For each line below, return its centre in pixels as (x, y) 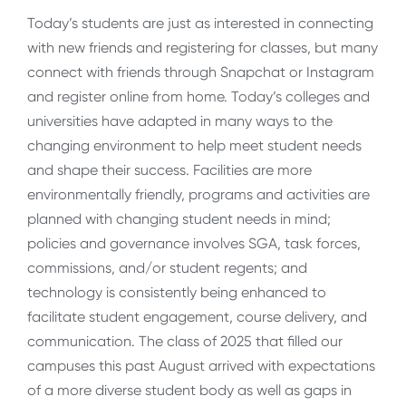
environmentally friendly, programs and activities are (198, 194)
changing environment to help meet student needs (194, 145)
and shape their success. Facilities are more (169, 169)
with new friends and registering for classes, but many (203, 47)
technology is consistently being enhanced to (177, 292)
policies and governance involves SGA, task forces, (194, 243)
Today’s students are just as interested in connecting (200, 23)
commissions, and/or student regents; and (167, 267)
